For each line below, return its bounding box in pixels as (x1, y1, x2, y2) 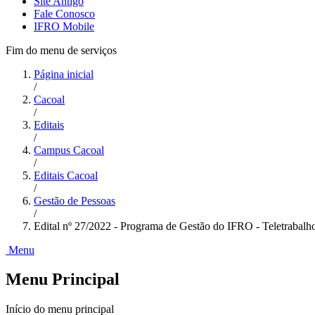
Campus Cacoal (34, 143, 104, 156)
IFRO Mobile (34, 20, 94, 32)
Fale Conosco (34, 7, 95, 20)
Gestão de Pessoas (34, 194, 115, 207)
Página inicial (34, 67, 94, 80)
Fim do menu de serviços (6, 44, 117, 56)
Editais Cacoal (34, 169, 98, 181)
